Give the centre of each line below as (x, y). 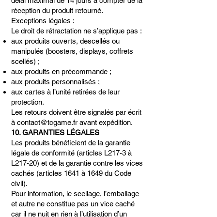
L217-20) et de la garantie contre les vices (77, 163)
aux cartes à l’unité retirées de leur (65, 92)
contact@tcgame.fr (47, 122)
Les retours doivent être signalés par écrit (76, 112)
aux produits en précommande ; (61, 71)
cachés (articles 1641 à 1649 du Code (71, 173)
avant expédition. (105, 122)
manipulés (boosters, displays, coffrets (72, 51)
